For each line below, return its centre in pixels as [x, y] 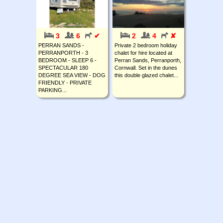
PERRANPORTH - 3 [63, 53]
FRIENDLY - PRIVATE [65, 82]
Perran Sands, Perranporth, [148, 60]
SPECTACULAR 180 [63, 67]
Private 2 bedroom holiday [146, 45]
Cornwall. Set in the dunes [146, 67]
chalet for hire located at [143, 53]
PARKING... [53, 90]
